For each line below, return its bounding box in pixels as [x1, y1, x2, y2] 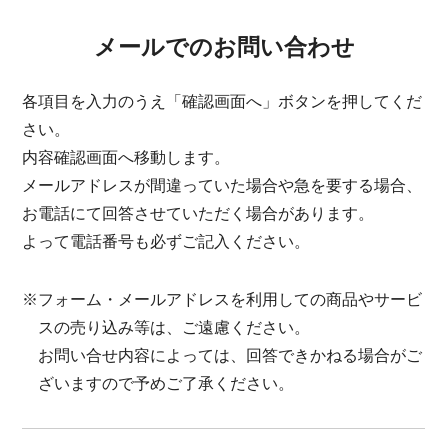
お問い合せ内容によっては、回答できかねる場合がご [38, 347, 423, 364]
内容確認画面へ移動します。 [22, 149, 231, 166]
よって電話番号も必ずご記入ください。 [22, 233, 311, 250]
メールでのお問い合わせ [93, 35, 355, 60]
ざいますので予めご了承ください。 [38, 375, 295, 392]
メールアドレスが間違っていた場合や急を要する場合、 [22, 177, 423, 194]
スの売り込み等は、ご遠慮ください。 [38, 319, 311, 336]
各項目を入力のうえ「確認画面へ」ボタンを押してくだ [22, 93, 423, 110]
